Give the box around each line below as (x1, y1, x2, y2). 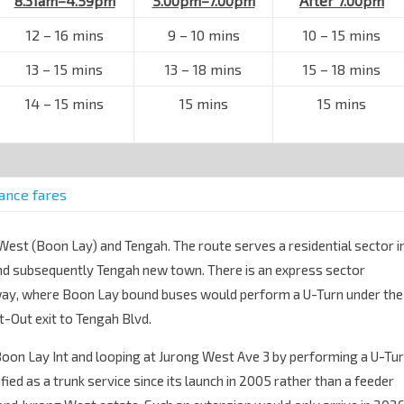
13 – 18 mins (165, 60, 242, 78)
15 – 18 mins (303, 60, 381, 78)
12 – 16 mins (25, 26, 104, 43)
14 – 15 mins (25, 95, 104, 112)
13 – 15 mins (26, 60, 103, 78)
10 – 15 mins (303, 26, 381, 43)
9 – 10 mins (167, 26, 240, 43)
